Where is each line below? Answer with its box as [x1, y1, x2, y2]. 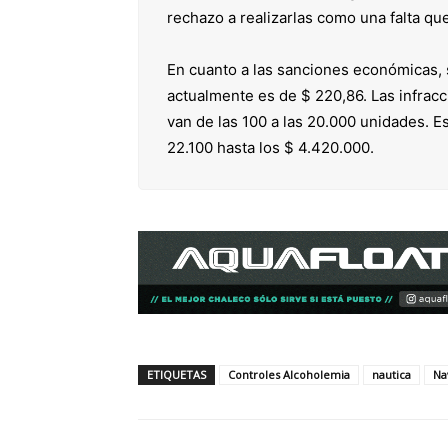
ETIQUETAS [147, 366, 206, 382]
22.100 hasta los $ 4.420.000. [167, 137, 374, 157]
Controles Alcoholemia [228, 366, 350, 382]
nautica [372, 366, 411, 382]
